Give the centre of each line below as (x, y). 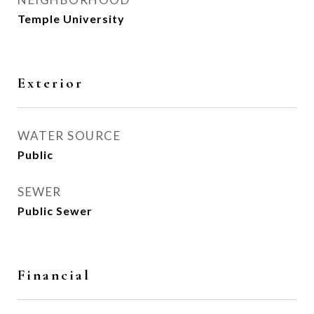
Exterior (50, 83)
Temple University (71, 19)
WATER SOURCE (69, 136)
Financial (54, 275)
